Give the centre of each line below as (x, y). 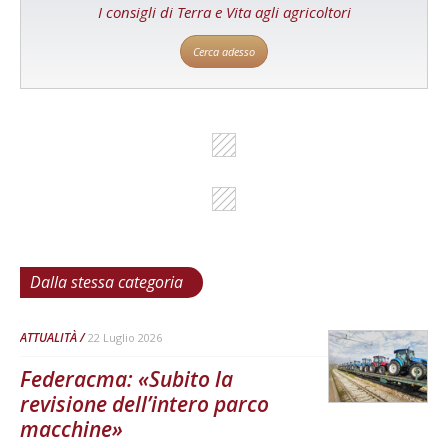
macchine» (71, 428)
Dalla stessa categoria (106, 281)
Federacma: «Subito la (126, 378)
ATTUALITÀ (48, 337)
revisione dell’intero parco (144, 403)
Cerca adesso (224, 51)
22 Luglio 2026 (125, 337)
